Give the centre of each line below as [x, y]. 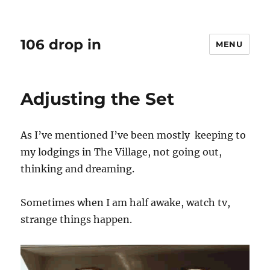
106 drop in [61, 44]
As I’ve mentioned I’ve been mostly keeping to [133, 135]
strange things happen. [77, 219]
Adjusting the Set [98, 99]
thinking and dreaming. [78, 169]
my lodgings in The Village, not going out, [121, 152]
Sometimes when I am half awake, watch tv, [126, 202]
